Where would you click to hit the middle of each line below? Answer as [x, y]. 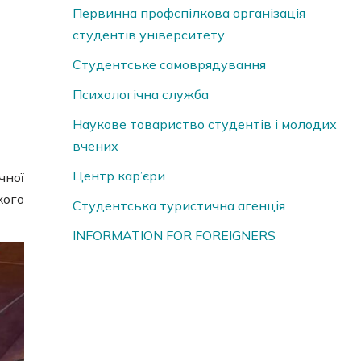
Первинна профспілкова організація [189, 13]
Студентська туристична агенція [178, 206]
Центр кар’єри [118, 176]
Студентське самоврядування [169, 65]
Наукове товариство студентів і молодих [204, 124]
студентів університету [148, 35]
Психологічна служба [140, 95]
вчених [95, 146]
